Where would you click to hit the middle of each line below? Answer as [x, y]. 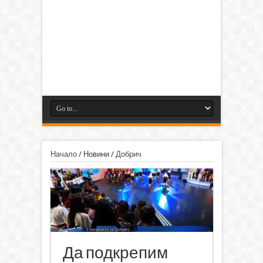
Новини [96, 154]
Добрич [128, 154]
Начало [63, 154]
